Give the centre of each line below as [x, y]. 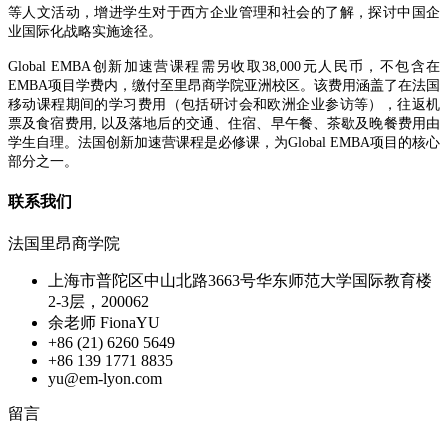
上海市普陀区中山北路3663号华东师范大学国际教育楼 [240, 281]
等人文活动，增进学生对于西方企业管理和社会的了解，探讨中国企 [224, 12]
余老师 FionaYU [104, 323]
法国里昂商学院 [64, 244]
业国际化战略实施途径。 [85, 31]
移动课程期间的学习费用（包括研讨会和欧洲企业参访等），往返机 [224, 104]
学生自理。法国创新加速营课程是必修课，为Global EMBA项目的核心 [224, 142]
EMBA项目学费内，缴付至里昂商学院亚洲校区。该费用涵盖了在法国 [224, 85]
